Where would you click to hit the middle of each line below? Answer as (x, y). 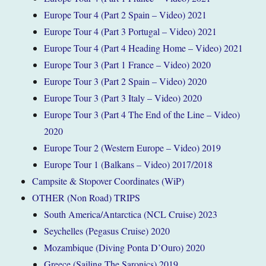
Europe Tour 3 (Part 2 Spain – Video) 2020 (126, 81)
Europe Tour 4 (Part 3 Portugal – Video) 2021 (131, 31)
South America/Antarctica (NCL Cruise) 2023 (131, 214)
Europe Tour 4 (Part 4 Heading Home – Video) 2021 (144, 47)
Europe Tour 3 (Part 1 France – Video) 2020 (128, 64)
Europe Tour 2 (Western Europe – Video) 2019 (133, 147)
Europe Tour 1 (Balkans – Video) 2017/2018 (129, 164)
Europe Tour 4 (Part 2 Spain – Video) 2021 (126, 14)
